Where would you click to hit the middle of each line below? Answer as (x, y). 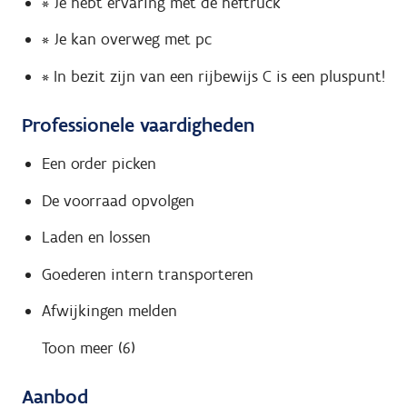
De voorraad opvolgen (118, 200)
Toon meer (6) (88, 347)
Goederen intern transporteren (147, 274)
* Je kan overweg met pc (126, 40)
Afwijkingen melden (109, 311)
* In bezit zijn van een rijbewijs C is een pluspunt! (213, 76)
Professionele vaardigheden (138, 124)
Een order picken (99, 164)
